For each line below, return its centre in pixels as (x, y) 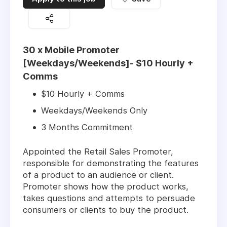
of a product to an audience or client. (98, 175)
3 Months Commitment (87, 127)
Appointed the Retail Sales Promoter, (98, 152)
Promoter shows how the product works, (106, 187)
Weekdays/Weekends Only (94, 111)
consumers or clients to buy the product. (106, 210)
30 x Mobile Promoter (71, 50)
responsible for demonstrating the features (111, 163)
